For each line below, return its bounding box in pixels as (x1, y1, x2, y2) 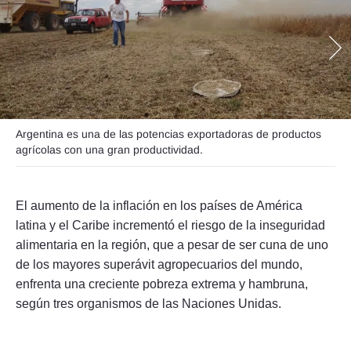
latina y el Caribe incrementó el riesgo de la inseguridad (16, 218, 325, 232)
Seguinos (102, 78, 149, 91)
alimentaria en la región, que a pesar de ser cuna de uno (16, 237, 328, 251)
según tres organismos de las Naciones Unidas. (16, 296, 281, 310)
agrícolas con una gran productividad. (16, 143, 203, 156)
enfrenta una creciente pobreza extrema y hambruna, (16, 277, 308, 291)
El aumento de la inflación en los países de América (16, 198, 302, 212)
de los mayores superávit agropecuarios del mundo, (16, 257, 302, 271)
